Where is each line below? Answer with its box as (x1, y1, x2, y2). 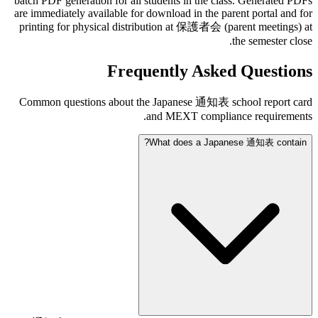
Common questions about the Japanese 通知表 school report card (19, 96, 312, 109)
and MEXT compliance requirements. (146, 110, 312, 123)
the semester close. (232, 35, 312, 48)
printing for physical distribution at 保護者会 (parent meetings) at (19, 21, 312, 33)
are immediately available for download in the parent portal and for (14, 7, 312, 20)
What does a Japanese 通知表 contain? (149, 137, 307, 148)
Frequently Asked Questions (107, 62, 312, 81)
